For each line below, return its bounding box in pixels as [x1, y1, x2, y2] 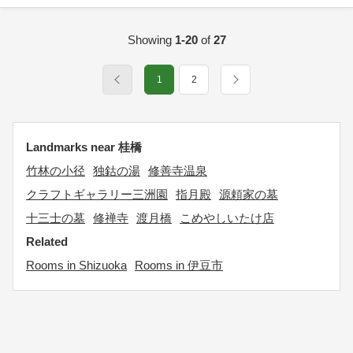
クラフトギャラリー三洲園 [26, 188, 168, 201]
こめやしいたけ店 [180, 211, 274, 225]
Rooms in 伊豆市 [135, 258, 223, 272]
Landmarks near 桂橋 [26, 140, 142, 154]
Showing [127, 33, 175, 46]
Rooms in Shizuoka [26, 258, 127, 272]
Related [26, 235, 68, 248]
